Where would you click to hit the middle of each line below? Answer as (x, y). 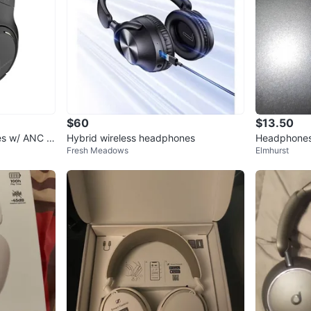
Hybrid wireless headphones (131, 138)
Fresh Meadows (98, 151)
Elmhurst (272, 151)
